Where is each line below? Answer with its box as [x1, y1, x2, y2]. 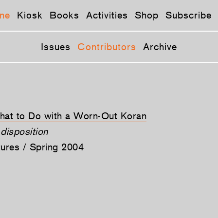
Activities [86, 9, 128, 21]
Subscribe [165, 9, 212, 21]
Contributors [77, 41, 136, 53]
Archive [143, 41, 177, 53]
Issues [41, 41, 71, 53]
